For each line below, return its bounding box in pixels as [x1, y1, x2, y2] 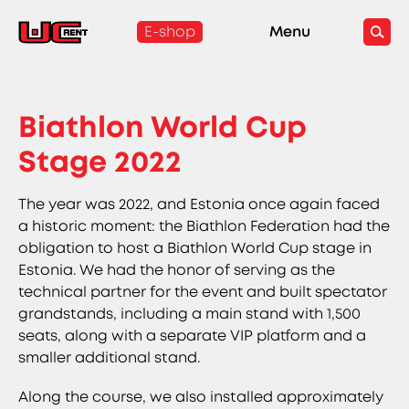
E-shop [144, 22, 196, 41]
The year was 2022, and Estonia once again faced [18, 194, 380, 214]
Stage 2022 [18, 142, 182, 181]
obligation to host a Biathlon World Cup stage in [18, 238, 372, 257]
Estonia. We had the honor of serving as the [18, 260, 335, 279]
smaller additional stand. [18, 348, 200, 367]
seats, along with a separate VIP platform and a [18, 326, 366, 345]
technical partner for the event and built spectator [18, 282, 387, 301]
